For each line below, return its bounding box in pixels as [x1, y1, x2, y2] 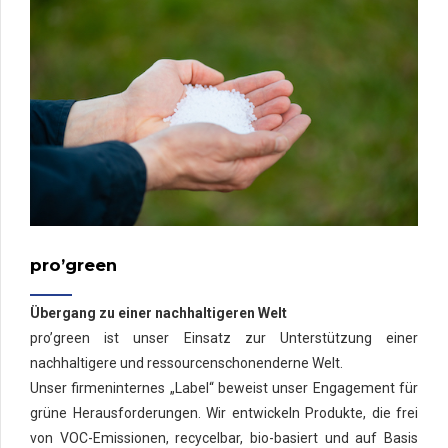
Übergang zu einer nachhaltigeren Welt [30, 305, 287, 322]
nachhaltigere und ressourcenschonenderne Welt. [30, 355, 343, 372]
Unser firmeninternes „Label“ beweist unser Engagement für [30, 380, 418, 397]
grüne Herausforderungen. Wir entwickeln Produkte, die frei [30, 405, 418, 422]
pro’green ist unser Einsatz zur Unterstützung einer [30, 330, 418, 347]
